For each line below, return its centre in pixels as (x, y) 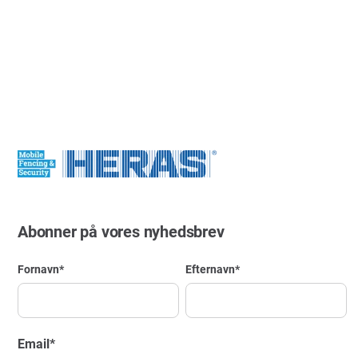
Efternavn (211, 268)
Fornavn (38, 268)
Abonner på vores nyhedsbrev (121, 231)
